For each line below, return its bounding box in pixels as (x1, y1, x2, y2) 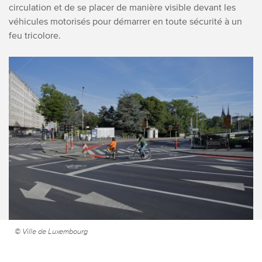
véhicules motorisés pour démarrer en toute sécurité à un (9, 15, 242, 26)
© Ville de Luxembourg (15, 226, 88, 236)
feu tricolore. (9, 29, 61, 40)
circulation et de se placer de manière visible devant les (9, 1, 236, 12)
